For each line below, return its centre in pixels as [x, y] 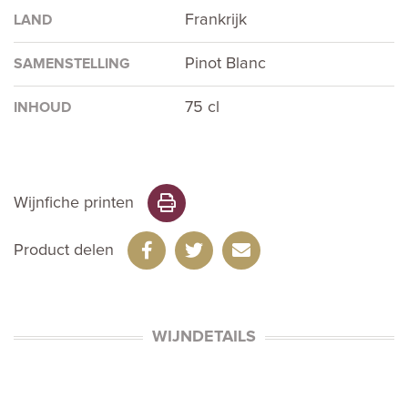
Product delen [64, 250]
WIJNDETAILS [204, 337]
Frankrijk [216, 20]
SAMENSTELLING [72, 64]
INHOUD [42, 108]
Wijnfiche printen [74, 203]
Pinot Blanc [226, 64]
